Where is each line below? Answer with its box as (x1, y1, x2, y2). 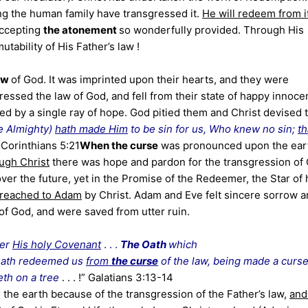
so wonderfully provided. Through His (119, 23, 304, 36)
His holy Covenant (12, 238, 101, 251)
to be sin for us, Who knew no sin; (128, 122, 298, 135)
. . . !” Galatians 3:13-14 (59, 271, 173, 284)
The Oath (120, 238, 168, 251)
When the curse (80, 139, 158, 152)
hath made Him (55, 122, 128, 135)
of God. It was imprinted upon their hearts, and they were (11, 73, 289, 86)
